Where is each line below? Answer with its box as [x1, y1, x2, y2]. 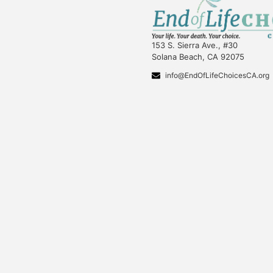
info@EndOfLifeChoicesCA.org [165, 70, 270, 80]
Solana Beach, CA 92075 [151, 51, 244, 62]
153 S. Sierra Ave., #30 [151, 40, 238, 50]
